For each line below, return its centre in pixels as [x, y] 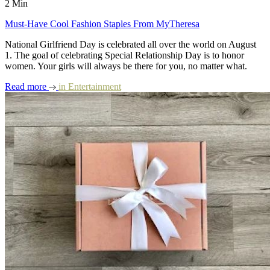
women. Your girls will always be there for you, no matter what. [126, 66]
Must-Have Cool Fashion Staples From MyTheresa [102, 24]
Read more [27, 86]
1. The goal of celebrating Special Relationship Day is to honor [124, 55]
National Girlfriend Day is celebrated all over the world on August [130, 44]
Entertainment [93, 86]
